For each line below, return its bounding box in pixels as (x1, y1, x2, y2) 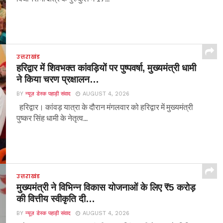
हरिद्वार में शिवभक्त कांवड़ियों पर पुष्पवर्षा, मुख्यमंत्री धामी (16, 62, 197, 73)
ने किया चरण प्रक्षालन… (16, 74, 100, 85)
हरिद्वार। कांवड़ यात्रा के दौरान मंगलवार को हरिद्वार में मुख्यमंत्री (16, 102, 194, 111)
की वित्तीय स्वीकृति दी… (16, 193, 96, 204)
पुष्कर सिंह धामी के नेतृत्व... (16, 112, 88, 122)
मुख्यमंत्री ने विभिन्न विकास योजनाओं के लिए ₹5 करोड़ (16, 182, 196, 193)
